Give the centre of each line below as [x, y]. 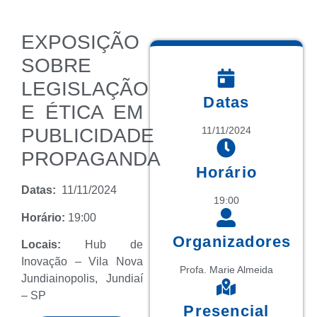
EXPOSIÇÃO [80, 42]
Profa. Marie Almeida [226, 269]
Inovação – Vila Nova [82, 262]
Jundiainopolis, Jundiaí [82, 279]
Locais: [53, 245]
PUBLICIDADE [88, 136]
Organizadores [232, 241]
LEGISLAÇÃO [85, 89]
